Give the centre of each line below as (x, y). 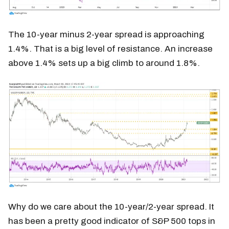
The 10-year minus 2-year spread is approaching (106, 35)
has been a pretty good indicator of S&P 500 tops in (112, 221)
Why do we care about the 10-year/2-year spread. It (111, 207)
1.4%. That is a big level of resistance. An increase (110, 49)
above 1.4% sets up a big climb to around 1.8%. (104, 63)
